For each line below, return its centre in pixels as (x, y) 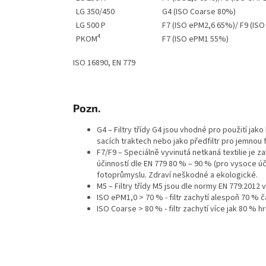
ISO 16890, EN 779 (104, 63)
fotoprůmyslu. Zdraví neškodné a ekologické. (177, 175)
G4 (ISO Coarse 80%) (208, 12)
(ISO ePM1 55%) (200, 39)
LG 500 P (91, 25)
